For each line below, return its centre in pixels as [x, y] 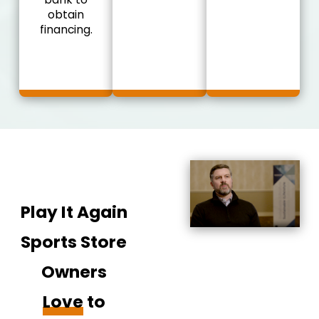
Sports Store [74, 241]
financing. [66, 29]
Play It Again [74, 211]
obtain [66, 14]
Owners [74, 271]
